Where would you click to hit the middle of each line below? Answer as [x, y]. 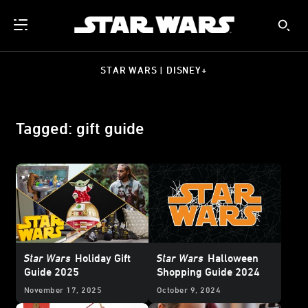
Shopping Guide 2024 [208, 272]
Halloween [232, 258]
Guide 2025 [52, 272]
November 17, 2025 [63, 290]
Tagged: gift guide [80, 128]
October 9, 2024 [189, 290]
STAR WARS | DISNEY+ [154, 70]
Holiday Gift [101, 258]
